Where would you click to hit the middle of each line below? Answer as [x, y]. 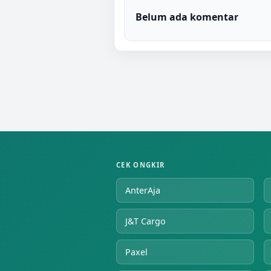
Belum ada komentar [187, 17]
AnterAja [143, 190]
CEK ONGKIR [141, 165]
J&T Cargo [145, 221]
